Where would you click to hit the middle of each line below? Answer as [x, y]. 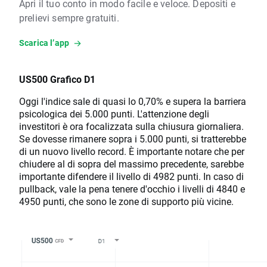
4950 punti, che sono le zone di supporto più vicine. [126, 201]
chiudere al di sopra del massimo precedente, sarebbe [131, 164]
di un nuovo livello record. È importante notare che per [132, 151]
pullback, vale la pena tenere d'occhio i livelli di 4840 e [132, 189]
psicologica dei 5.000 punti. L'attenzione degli [114, 114]
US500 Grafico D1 [57, 79]
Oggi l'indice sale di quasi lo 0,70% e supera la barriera [133, 101]
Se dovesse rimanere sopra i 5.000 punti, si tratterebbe [133, 139]
